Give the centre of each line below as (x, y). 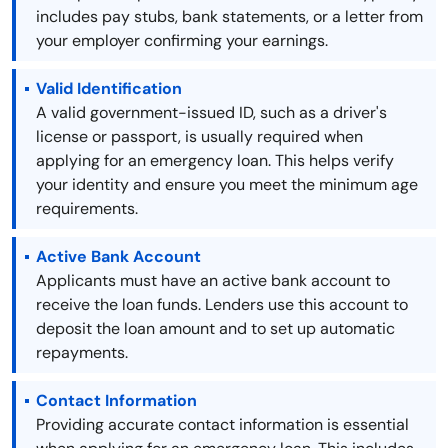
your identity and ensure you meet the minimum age (227, 185)
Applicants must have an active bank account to (213, 281)
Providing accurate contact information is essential (222, 425)
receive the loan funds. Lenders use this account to (222, 305)
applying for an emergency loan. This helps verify (215, 161)
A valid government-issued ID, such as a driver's (211, 113)
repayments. (82, 353)
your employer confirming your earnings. (182, 41)
